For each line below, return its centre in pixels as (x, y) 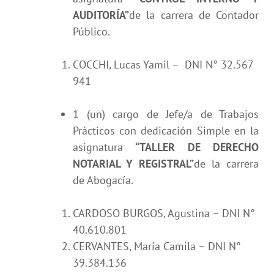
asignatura (104, 147)
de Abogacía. (103, 180)
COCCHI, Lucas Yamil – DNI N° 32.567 (163, 64)
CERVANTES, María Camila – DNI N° (157, 246)
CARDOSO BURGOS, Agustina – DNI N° (164, 213)
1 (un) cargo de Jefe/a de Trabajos (166, 114)
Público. (91, 31)
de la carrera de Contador (194, 15)
